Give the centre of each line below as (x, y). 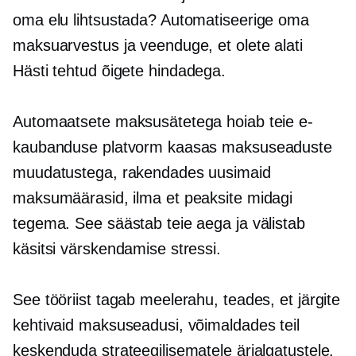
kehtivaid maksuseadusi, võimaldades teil (156, 325)
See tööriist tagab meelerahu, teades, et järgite (177, 299)
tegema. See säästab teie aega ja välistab (159, 223)
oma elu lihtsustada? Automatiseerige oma (161, 19)
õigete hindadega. (161, 70)
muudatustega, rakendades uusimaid (142, 172)
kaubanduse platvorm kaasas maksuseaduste (172, 147)
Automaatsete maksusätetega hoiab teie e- (163, 121)
